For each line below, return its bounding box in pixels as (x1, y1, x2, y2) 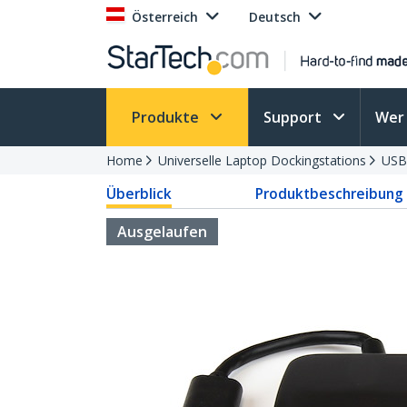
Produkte (132, 107, 203, 127)
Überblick (106, 184, 172, 203)
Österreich (132, 8, 198, 25)
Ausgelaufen (117, 222, 207, 242)
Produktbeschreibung (254, 184, 403, 203)
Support (263, 107, 325, 127)
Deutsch (249, 8, 301, 25)
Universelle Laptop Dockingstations (158, 152, 366, 169)
